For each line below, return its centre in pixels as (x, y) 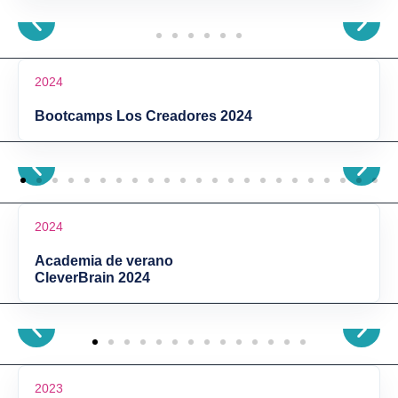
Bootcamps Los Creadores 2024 (143, 116)
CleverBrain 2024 (92, 278)
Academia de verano (104, 261)
